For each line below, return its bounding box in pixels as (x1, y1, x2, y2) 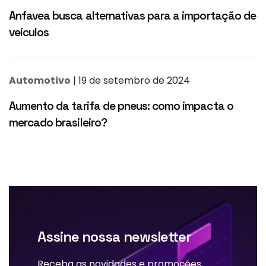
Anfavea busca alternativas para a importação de (9, 8, 256, 24)
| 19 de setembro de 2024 (71, 74, 190, 88)
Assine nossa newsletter (37, 227, 191, 246)
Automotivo (9, 74, 71, 88)
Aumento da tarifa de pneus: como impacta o (9, 99, 233, 114)
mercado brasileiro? (9, 115, 107, 131)
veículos (9, 25, 49, 40)
